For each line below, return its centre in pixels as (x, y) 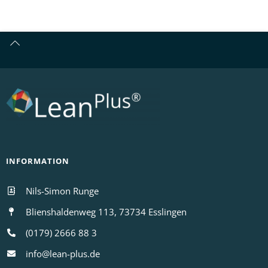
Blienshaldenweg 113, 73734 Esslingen (106, 211)
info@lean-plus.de (63, 253)
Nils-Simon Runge (62, 191)
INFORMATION (38, 161)
